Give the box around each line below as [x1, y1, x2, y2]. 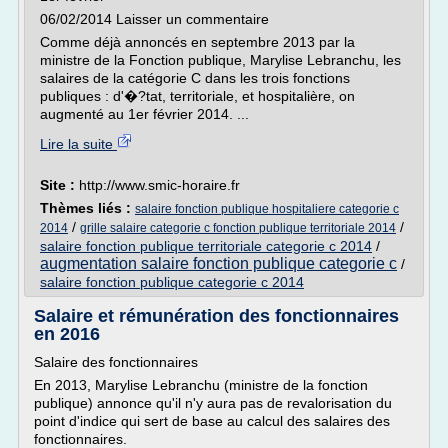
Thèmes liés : [40, 200, 135, 216]
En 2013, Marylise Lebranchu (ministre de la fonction [34, 377, 368, 393]
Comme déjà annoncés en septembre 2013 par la [40, 34, 355, 50]
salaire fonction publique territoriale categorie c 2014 [40, 238, 372, 254]
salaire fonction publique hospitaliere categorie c [135, 202, 399, 216]
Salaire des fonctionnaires [34, 354, 198, 370]
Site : [40, 177, 79, 193]
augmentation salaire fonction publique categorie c [40, 255, 397, 272]
